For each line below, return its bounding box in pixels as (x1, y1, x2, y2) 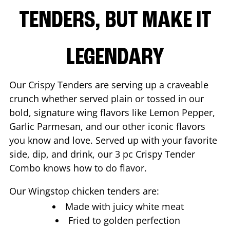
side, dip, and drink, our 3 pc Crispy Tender (9, 147, 195, 160)
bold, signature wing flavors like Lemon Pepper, (9, 106, 215, 119)
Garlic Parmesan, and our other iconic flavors (9, 120, 205, 132)
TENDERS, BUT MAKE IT (18, 8, 212, 33)
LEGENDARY (66, 45, 164, 70)
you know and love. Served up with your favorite (9, 133, 217, 146)
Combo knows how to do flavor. (9, 161, 149, 174)
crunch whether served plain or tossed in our (9, 92, 204, 105)
